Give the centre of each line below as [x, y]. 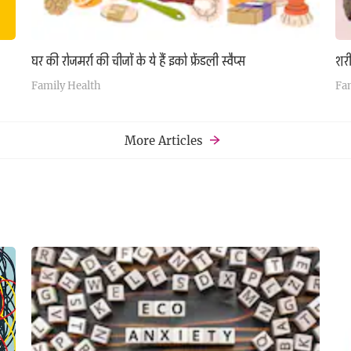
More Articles [164, 140]
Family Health [67, 86]
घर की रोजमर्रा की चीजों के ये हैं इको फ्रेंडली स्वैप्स [139, 61]
